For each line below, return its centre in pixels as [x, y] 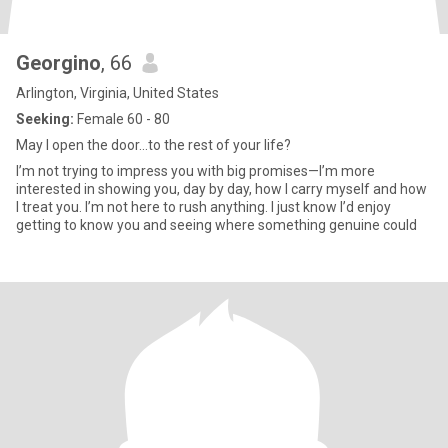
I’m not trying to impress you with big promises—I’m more [195, 171]
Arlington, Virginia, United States [117, 93]
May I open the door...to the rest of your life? [153, 145]
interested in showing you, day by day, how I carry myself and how [221, 189]
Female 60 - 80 [122, 119]
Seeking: [45, 119]
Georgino [58, 63]
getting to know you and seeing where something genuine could [216, 225]
